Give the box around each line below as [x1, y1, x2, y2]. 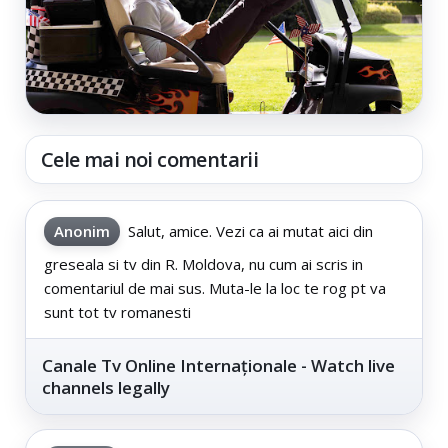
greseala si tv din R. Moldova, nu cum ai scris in [44, 253, 363, 274]
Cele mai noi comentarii [41, 145, 259, 173]
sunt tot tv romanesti [44, 301, 191, 322]
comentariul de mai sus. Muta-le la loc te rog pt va [44, 277, 386, 298]
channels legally [42, 375, 170, 399]
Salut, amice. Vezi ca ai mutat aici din [128, 220, 373, 241]
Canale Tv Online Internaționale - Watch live [42, 353, 395, 377]
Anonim [54, 220, 110, 241]
